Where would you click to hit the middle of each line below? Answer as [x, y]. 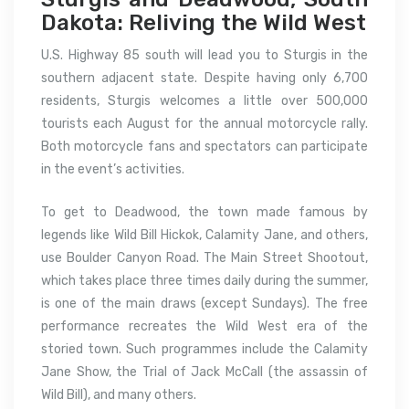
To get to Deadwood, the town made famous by [204, 212]
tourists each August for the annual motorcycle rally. [204, 123]
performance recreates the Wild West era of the [204, 326]
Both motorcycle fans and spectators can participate [204, 146]
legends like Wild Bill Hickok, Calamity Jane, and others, [204, 235]
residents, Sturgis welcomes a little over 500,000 [204, 100]
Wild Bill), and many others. [119, 394]
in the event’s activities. [113, 169]
